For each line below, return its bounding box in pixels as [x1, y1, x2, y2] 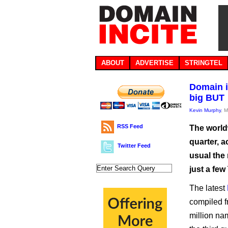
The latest [189, 184, 227, 192]
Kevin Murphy [189, 107, 221, 113]
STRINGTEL [185, 59, 222, 67]
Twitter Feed [118, 142, 151, 149]
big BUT [189, 93, 224, 103]
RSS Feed [117, 123, 143, 129]
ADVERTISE [135, 59, 174, 67]
